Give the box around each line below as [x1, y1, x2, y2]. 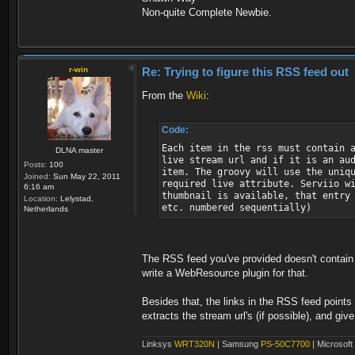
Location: [24, 193, 58, 203]
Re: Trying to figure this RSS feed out [142, 64, 349, 78]
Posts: [24, 159, 47, 169]
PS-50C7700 [261, 339, 310, 349]
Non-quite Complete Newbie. [142, 6, 272, 18]
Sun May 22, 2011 [51, 171, 120, 181]
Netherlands [24, 204, 68, 213]
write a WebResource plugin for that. [142, 266, 308, 279]
